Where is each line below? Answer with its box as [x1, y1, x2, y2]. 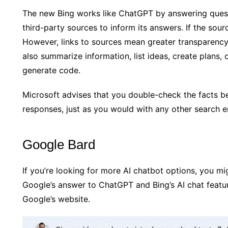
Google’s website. [22, 193, 90, 204]
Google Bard [22, 136, 95, 152]
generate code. [22, 65, 80, 75]
